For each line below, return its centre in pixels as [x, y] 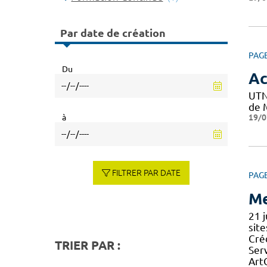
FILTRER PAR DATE [147, 173]
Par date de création [113, 33]
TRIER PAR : [88, 245]
